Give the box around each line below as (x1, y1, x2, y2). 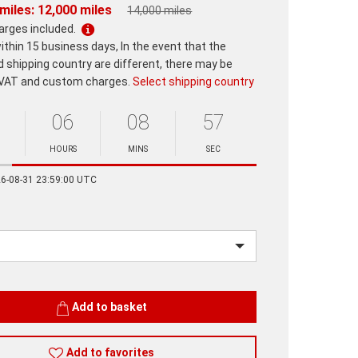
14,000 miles (127, 4, 193, 18)
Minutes (101, 156, 171, 180)
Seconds (176, 156, 252, 180)
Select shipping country (133, 75, 255, 89)
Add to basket (71, 300, 147, 314)
